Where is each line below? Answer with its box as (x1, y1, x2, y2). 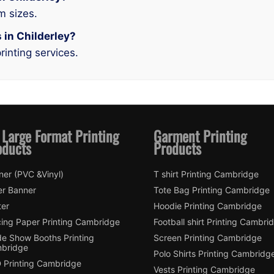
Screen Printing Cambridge (154, 232, 262, 243)
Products (154, 136, 201, 159)
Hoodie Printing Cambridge (154, 200, 262, 211)
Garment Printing (154, 124, 246, 147)
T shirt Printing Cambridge (154, 168, 259, 179)
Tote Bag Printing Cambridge (154, 184, 270, 195)
